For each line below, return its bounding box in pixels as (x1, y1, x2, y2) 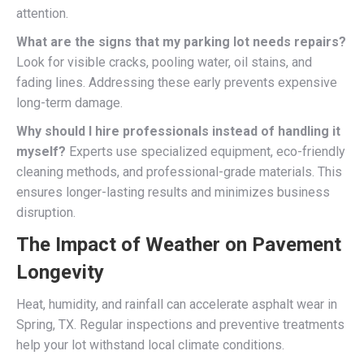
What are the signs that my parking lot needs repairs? (16, 34, 346, 50)
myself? (16, 144, 66, 159)
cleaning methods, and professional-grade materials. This (16, 164, 342, 180)
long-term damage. (16, 95, 123, 110)
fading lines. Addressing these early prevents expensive (16, 75, 337, 90)
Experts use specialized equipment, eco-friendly (66, 144, 345, 159)
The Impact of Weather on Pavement (16, 233, 341, 256)
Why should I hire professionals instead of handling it (16, 123, 340, 139)
